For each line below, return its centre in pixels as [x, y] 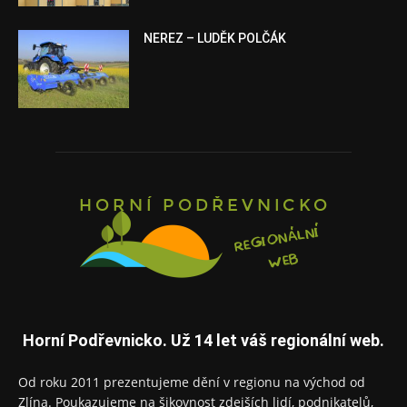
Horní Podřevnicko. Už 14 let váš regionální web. [203, 341]
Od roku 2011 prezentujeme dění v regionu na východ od [192, 382]
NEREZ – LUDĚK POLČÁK [215, 39]
